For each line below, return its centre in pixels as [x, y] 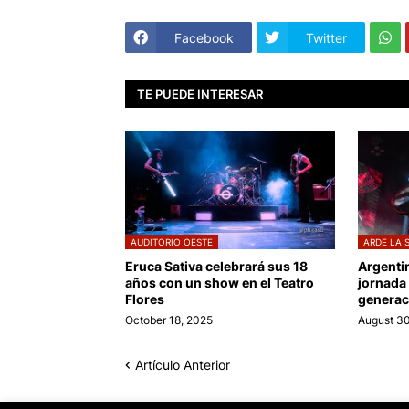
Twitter [326, 37]
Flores [145, 299]
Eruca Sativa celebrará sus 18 [216, 267]
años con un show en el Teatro [220, 283]
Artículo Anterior [183, 365]
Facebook [204, 37]
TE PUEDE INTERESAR [200, 94]
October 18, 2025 [169, 320]
